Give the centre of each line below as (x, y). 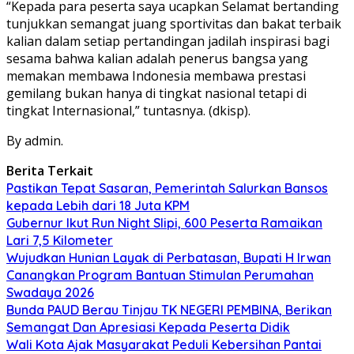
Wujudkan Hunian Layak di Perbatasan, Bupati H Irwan (169, 257)
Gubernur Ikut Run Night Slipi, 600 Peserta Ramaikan (164, 222)
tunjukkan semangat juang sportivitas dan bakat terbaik (174, 23)
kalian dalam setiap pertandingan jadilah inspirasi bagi (168, 41)
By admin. (35, 140)
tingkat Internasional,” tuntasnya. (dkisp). (128, 110)
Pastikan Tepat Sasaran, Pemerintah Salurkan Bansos (167, 188)
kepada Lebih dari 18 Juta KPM (98, 205)
